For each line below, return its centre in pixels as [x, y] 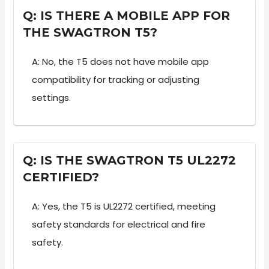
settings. [52, 97]
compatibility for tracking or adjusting [116, 79]
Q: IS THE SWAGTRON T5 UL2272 [130, 160]
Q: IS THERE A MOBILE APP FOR [127, 15]
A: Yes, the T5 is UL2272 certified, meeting [124, 206]
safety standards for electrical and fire [119, 224]
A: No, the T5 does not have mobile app [121, 61]
